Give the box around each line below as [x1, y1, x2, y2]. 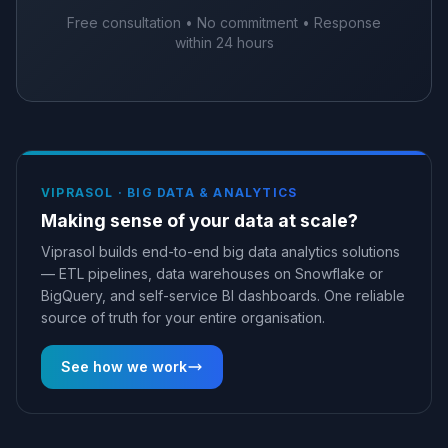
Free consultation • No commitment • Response [67, 14, 381, 31]
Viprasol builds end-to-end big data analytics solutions [41, 243, 400, 260]
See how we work [61, 358, 187, 375]
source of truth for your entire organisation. [41, 309, 325, 326]
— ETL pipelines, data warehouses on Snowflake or [41, 265, 383, 282]
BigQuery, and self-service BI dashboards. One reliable [41, 287, 405, 304]
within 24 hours [174, 34, 274, 51]
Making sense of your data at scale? [41, 210, 358, 231]
